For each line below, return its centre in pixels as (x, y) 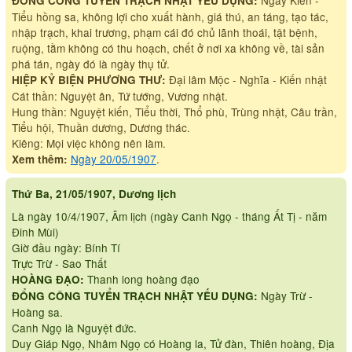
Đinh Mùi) (35, 232)
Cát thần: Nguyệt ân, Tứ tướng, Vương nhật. (119, 95)
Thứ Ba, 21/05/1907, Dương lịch (93, 194)
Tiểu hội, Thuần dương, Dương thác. (101, 127)
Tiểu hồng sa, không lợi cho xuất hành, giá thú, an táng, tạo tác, (170, 16)
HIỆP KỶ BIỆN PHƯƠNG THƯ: (88, 79)
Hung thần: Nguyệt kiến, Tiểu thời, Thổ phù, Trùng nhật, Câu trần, (174, 111)
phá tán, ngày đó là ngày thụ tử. (90, 63)
